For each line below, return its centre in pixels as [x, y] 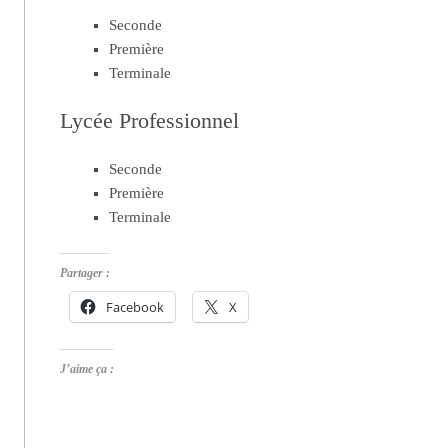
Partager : [85, 273]
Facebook [135, 307]
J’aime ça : [87, 369]
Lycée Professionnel [150, 120]
